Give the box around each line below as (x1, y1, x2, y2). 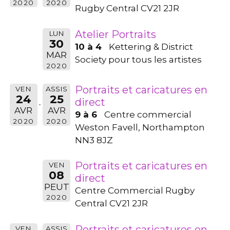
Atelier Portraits (75, 28, 156, 41)
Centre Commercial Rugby (75, 185, 195, 196)
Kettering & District (108, 41, 193, 52)
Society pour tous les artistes (75, 54, 202, 65)
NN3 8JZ (75, 135, 113, 145)
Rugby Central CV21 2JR (75, 3, 179, 14)
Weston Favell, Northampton (75, 122, 205, 132)
